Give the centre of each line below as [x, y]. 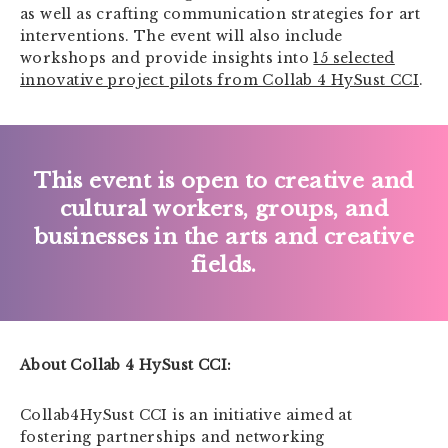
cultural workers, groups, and [224, 208]
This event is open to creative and [224, 180]
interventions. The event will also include [181, 36]
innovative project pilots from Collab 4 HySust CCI [219, 80]
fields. [224, 264]
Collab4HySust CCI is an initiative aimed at [186, 414]
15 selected [354, 58]
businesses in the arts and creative [224, 236]
